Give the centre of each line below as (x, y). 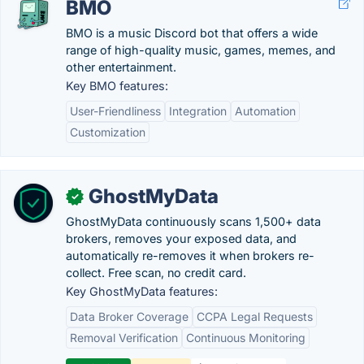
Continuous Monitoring (246, 338)
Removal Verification (124, 338)
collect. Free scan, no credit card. (156, 273)
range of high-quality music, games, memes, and (201, 50)
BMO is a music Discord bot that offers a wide (192, 33)
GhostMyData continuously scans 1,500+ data (193, 221)
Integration (198, 111)
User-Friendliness (115, 111)
